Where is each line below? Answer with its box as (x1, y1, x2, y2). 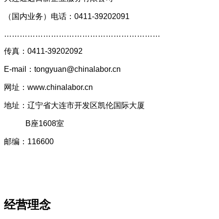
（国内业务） (4, 12, 51, 21)
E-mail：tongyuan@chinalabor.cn (4, 65, 123, 73)
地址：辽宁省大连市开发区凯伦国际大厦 (4, 101, 145, 109)
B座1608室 (4, 119, 64, 128)
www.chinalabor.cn (27, 83, 95, 91)
